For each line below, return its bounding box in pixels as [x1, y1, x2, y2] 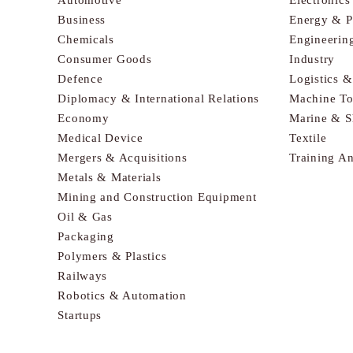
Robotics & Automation [58, 288, 187, 302]
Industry [289, 52, 336, 65]
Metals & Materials [58, 170, 162, 184]
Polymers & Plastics [58, 249, 167, 262]
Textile [289, 131, 327, 144]
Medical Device [58, 131, 143, 144]
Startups [58, 308, 102, 321]
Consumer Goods [58, 52, 152, 65]
